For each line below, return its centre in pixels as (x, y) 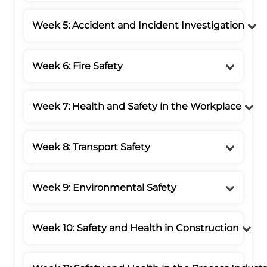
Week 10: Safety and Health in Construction (136, 228)
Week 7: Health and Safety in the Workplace (137, 107)
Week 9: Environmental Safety (105, 188)
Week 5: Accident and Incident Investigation (139, 26)
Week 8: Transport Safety (91, 147)
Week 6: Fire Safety (78, 66)
